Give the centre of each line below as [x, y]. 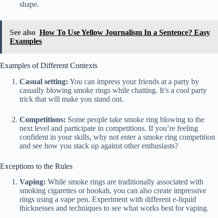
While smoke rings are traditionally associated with [125, 182]
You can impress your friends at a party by [134, 81]
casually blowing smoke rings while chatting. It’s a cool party [113, 90]
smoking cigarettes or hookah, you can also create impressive [113, 191]
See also [23, 32]
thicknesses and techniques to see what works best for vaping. [114, 208]
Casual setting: [44, 81]
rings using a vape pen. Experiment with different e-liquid [108, 200]
